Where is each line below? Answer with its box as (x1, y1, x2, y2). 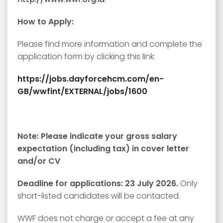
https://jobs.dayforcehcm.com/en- (17, 73, 164, 85)
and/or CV (17, 155, 60, 167)
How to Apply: (17, 16, 74, 27)
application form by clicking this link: (17, 51, 155, 62)
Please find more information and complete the (17, 38, 202, 50)
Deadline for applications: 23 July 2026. (17, 178, 180, 189)
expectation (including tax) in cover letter (17, 143, 189, 154)
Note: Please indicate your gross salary (17, 130, 177, 142)
